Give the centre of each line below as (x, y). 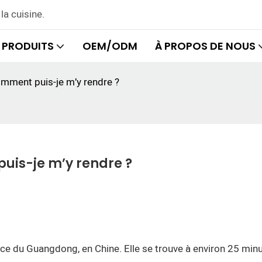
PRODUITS (27, 46)
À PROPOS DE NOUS (205, 46)
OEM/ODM (110, 46)
